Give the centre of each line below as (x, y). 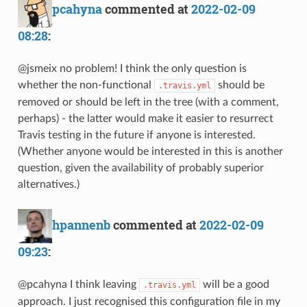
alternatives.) (48, 184)
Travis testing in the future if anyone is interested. (136, 135)
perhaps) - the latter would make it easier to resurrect (145, 118)
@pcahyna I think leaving (78, 284)
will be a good (234, 284)
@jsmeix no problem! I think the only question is (132, 68)
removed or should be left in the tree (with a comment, (148, 102)
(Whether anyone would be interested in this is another (150, 151)
